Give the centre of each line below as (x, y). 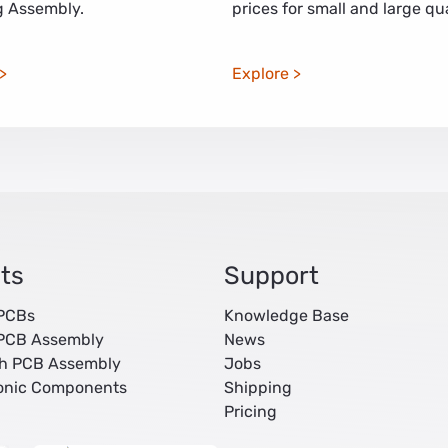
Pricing (250, 411)
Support (271, 275)
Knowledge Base (286, 315)
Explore (260, 73)
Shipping (258, 387)
